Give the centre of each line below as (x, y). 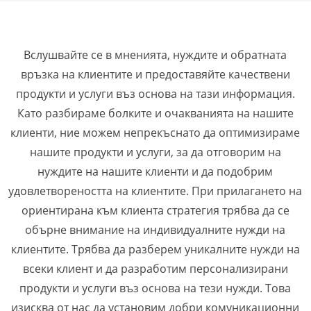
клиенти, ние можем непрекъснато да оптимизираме (155, 133)
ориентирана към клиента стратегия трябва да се (155, 211)
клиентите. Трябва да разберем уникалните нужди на (155, 250)
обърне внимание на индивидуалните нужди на (155, 230)
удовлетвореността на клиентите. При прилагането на (155, 191)
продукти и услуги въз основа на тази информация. (155, 94)
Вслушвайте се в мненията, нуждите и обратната (155, 55)
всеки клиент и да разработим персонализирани (155, 269)
